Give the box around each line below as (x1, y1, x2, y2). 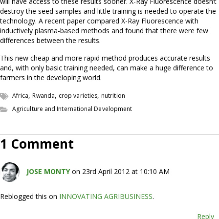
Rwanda (32, 91, 55, 100)
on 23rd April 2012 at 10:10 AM (72, 166, 170, 176)
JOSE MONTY (26, 166, 70, 176)
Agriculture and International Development (12, 105, 132, 113)
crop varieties (58, 91, 98, 100)
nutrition (101, 91, 125, 100)
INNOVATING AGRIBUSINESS (59, 192, 153, 201)
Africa (12, 91, 29, 100)
